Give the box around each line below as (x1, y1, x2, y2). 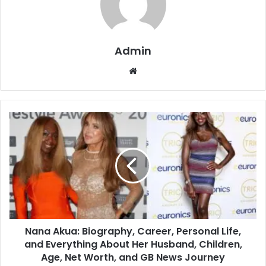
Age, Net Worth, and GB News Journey (41, 251, 225, 265)
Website (137, 65, 170, 77)
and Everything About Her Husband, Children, (24, 237, 242, 252)
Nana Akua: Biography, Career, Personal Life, (25, 224, 241, 239)
